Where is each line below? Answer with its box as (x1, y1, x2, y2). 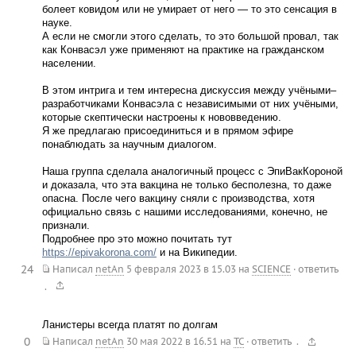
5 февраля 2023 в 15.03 (126, 263, 236, 276)
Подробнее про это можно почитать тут (41, 233, 232, 245)
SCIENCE (251, 263, 291, 276)
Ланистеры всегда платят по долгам (41, 319, 218, 331)
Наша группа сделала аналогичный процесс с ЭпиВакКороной (41, 165, 342, 177)
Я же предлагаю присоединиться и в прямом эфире (41, 125, 293, 137)
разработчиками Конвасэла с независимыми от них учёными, (41, 98, 339, 110)
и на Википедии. (156, 246, 238, 258)
